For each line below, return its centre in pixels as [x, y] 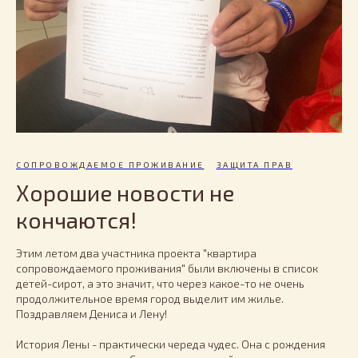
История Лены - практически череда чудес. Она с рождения [171, 344]
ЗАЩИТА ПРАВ [254, 164]
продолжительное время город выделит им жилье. [150, 298]
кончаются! [76, 219]
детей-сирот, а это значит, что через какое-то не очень [160, 283]
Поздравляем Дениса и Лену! [91, 313]
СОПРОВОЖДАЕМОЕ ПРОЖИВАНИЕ [110, 164]
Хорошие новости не [125, 192]
